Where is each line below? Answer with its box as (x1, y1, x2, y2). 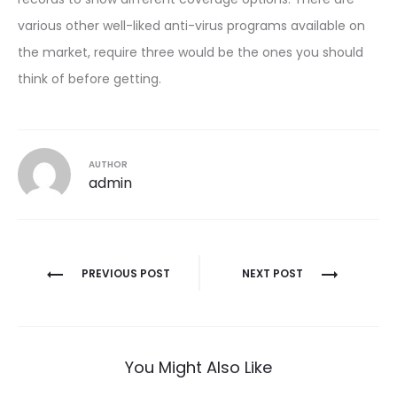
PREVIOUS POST (82, 266, 170, 281)
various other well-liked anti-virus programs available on (18, 17, 365, 35)
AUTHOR (89, 158, 128, 171)
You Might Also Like (125, 356, 272, 378)
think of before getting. (18, 70, 161, 88)
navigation (17, 284, 160, 321)
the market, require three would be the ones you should (18, 43, 363, 61)
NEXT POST (241, 266, 303, 281)
